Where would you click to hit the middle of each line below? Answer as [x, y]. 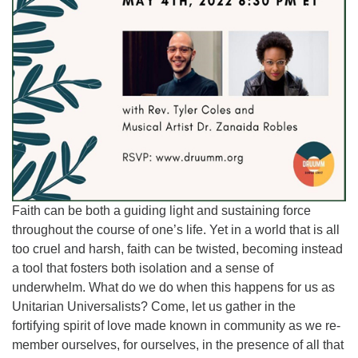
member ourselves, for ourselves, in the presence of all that [178, 344]
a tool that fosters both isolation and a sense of [143, 268]
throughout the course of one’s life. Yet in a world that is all [176, 229]
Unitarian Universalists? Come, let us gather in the [154, 306]
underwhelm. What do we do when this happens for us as [173, 287]
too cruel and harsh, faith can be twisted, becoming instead [177, 249]
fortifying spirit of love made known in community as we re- [176, 325]
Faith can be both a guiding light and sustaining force [161, 210]
